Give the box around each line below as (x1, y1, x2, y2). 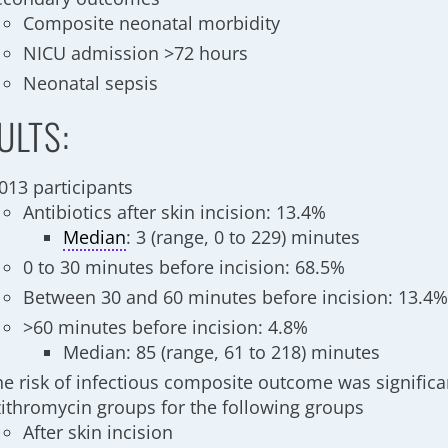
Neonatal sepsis (23, 71, 159, 95)
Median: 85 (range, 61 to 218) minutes (63, 340, 381, 364)
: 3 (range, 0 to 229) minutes (126, 225, 361, 249)
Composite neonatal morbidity (23, 11, 281, 35)
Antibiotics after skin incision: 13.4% (23, 200, 327, 224)
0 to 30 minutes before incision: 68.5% (23, 255, 346, 279)
